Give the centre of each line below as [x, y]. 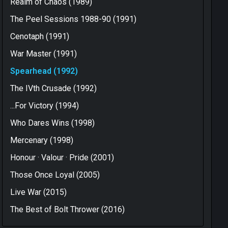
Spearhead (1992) [44, 71]
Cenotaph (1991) [40, 37]
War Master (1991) [44, 54]
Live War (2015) [38, 192]
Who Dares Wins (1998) [52, 123]
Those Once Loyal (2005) [55, 175]
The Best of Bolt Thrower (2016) [67, 210]
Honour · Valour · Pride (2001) [62, 158]
